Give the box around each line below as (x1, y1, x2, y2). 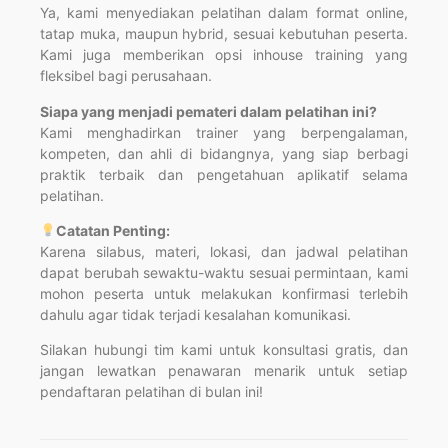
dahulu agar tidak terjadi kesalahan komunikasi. (40, 305, 351, 323)
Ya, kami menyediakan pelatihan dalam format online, (40, 4, 408, 22)
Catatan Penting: (55, 221, 170, 239)
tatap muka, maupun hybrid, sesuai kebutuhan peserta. (40, 25, 408, 43)
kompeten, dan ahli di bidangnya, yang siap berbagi (40, 144, 408, 162)
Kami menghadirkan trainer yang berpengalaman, (40, 123, 408, 141)
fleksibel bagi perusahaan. (40, 67, 212, 85)
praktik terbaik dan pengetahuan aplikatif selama (40, 165, 408, 183)
